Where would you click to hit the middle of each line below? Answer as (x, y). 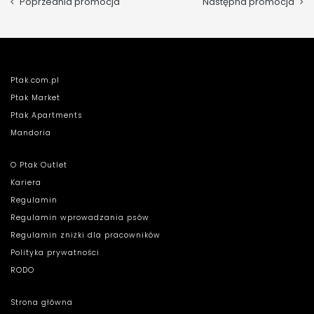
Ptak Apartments (47, 116)
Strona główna (42, 303)
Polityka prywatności (55, 253)
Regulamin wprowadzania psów (80, 218)
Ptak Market (35, 98)
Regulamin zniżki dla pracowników (86, 235)
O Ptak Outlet (39, 165)
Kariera (26, 183)
